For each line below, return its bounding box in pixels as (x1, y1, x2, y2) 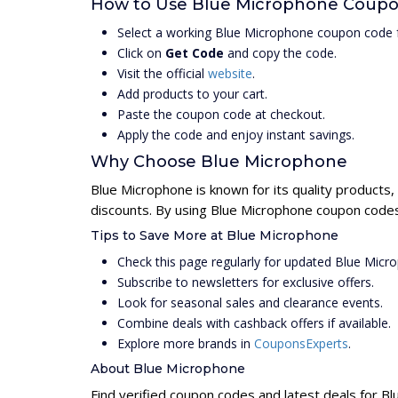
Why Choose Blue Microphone (91, 152, 347, 171)
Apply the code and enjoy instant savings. (117, 126, 354, 143)
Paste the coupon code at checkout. (117, 106, 325, 123)
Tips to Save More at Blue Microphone (91, 227, 338, 243)
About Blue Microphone (91, 361, 245, 377)
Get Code (165, 44, 224, 61)
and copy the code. (224, 44, 337, 61)
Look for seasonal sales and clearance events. (117, 294, 383, 311)
